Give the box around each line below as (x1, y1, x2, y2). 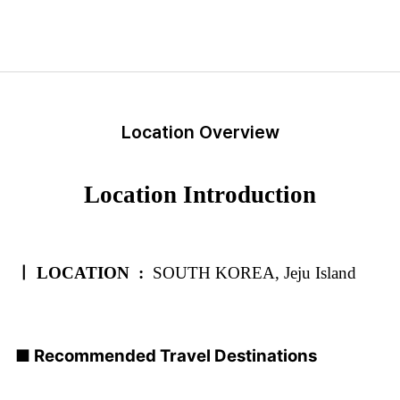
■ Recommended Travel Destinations (15, 345, 317, 366)
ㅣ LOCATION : (15, 262, 144, 282)
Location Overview (121, 121, 279, 143)
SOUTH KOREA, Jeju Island (144, 262, 356, 282)
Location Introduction (84, 180, 316, 208)
